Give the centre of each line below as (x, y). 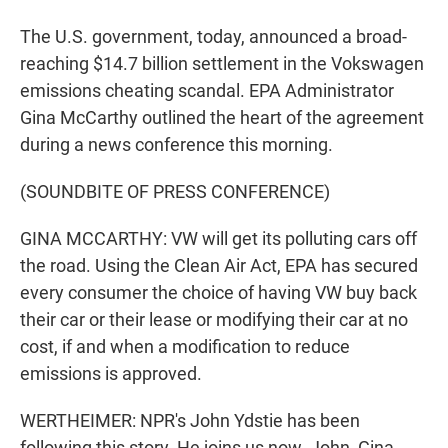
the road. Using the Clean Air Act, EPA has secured (219, 265)
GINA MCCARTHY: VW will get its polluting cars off (218, 238)
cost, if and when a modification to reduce (185, 346)
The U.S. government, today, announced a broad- (213, 36)
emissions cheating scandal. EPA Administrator (207, 90)
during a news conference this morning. (176, 144)
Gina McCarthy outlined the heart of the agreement (222, 117)
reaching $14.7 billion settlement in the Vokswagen (222, 63)
